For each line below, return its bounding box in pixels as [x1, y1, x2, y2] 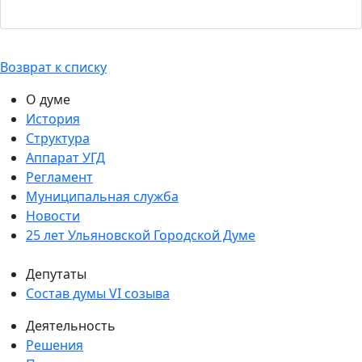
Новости [26, 206, 80, 225]
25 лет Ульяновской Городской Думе [26, 225, 255, 244]
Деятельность [26, 316, 116, 335]
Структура [26, 128, 90, 147]
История [26, 109, 80, 128]
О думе [26, 90, 70, 108]
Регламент [26, 167, 93, 186]
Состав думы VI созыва [26, 284, 170, 302]
